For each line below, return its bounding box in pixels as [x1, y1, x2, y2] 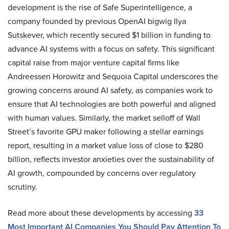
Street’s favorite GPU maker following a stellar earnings [8, 126, 203, 138]
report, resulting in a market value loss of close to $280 [8, 140, 203, 151]
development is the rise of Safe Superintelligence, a [8, 2, 192, 13]
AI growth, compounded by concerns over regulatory [8, 167, 196, 179]
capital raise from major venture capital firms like [8, 57, 179, 68]
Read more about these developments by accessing [8, 207, 194, 219]
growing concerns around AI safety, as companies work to [8, 84, 213, 96]
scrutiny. [8, 181, 37, 193]
